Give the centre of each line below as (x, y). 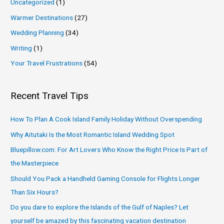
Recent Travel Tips (50, 96)
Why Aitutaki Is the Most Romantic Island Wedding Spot (93, 134)
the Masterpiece (35, 163)
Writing (21, 48)
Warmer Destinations (42, 17)
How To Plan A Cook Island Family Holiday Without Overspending (106, 119)
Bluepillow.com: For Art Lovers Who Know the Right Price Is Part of (109, 150)
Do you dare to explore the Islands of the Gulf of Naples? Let (100, 207)
